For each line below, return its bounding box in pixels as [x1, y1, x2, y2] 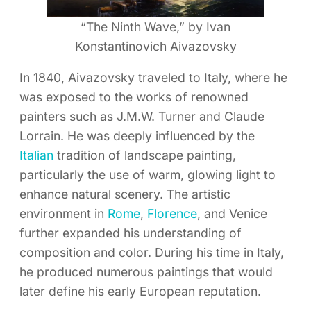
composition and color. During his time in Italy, [19, 245, 284, 260]
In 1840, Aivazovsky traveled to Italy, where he [19, 70, 287, 85]
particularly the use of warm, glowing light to [19, 167, 276, 183]
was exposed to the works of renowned [19, 90, 249, 105]
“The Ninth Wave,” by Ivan [81, 19, 230, 34]
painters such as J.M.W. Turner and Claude [19, 109, 264, 124]
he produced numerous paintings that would [19, 264, 273, 280]
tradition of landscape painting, [53, 148, 236, 163]
